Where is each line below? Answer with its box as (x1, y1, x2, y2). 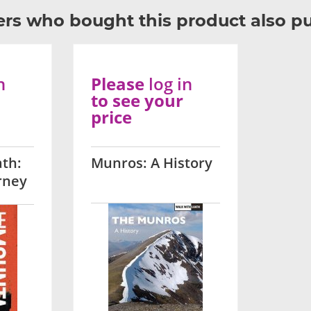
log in (148, 72, 192, 95)
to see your (90, 89, 183, 112)
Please (90, 72, 149, 95)
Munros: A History (90, 153, 212, 172)
